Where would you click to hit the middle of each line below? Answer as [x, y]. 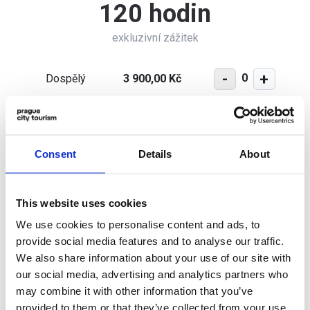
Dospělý [65, 79]
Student [60, 121]
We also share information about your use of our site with [154, 257]
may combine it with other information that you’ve [135, 291]
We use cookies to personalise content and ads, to [138, 224]
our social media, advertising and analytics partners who [152, 274]
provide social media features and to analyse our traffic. [150, 241]
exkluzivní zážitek [155, 38]
